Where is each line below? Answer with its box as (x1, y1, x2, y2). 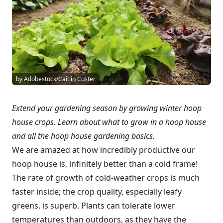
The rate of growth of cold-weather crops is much (12, 172, 200, 183)
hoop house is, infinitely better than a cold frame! (12, 158, 198, 169)
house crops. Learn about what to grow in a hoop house (12, 116, 206, 127)
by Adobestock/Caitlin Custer (16, 74, 96, 83)
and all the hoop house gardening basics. (12, 130, 155, 141)
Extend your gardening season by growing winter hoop (12, 102, 202, 113)
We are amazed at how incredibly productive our (12, 144, 195, 155)
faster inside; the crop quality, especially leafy (12, 186, 182, 197)
